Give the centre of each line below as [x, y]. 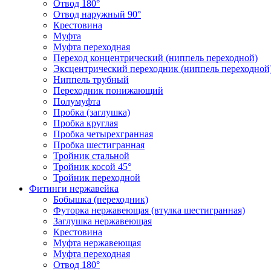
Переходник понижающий [108, 90]
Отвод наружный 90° [97, 14]
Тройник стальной [91, 156]
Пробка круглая [86, 123]
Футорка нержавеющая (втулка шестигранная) [149, 210]
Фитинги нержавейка [74, 188]
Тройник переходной [97, 178]
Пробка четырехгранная [103, 134]
